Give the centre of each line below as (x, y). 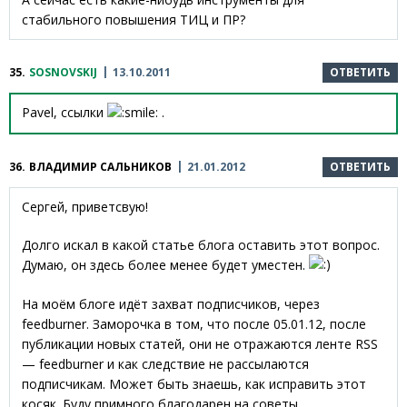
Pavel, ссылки (65, 113)
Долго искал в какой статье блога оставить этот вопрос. (201, 244)
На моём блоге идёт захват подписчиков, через (171, 303)
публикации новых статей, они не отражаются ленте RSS (200, 343)
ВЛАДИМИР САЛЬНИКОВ (100, 166)
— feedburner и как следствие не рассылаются (165, 363)
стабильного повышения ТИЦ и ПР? (134, 20)
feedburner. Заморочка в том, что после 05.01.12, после (194, 323)
